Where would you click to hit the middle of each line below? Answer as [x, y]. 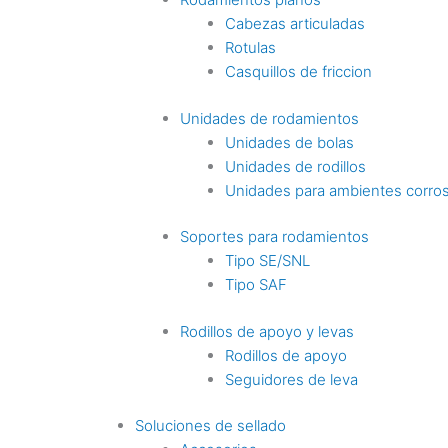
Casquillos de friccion [298, 71]
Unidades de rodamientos [269, 118]
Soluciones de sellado [210, 425]
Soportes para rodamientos [274, 236]
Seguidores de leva [291, 379]
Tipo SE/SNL [267, 260]
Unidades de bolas [289, 142]
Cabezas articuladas [295, 23]
